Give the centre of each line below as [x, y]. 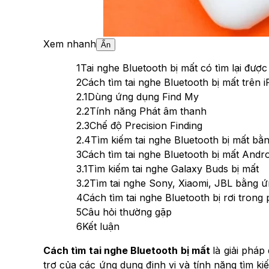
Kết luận [101, 226]
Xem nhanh [70, 44]
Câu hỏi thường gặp [127, 212]
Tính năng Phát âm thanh [148, 111]
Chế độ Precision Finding [146, 125]
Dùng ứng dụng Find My [143, 96]
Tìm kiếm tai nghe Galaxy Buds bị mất [173, 168]
